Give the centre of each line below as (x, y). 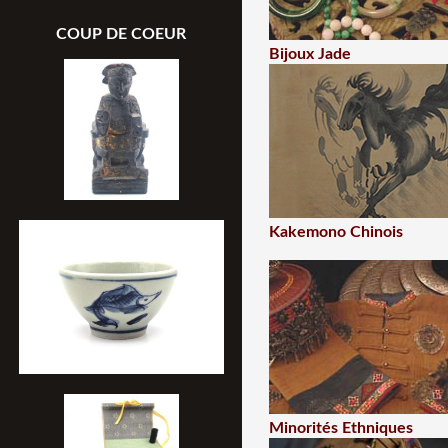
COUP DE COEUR (120, 33)
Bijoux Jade (309, 54)
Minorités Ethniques (340, 428)
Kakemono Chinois (335, 232)
